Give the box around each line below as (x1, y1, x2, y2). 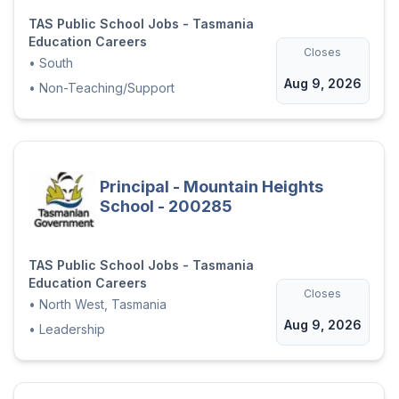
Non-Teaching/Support (38, 80, 175, 96)
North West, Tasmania (38, 297, 167, 313)
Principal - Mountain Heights (99, 177, 323, 197)
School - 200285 (99, 197, 232, 216)
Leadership (38, 322, 105, 338)
